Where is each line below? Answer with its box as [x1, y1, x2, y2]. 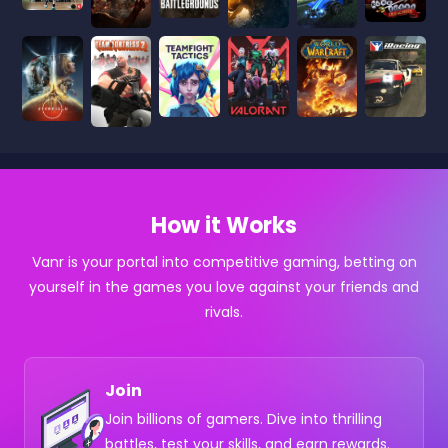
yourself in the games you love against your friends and [29, 277, 419, 298]
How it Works [151, 210, 297, 242]
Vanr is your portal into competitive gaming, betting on [31, 252, 417, 273]
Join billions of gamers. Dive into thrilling [105, 409, 382, 430]
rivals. [205, 302, 243, 323]
